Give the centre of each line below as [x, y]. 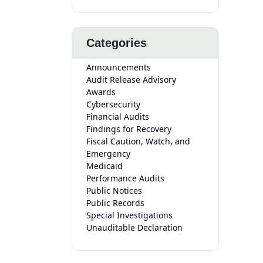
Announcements [119, 67]
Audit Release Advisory [131, 80]
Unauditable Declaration [134, 227]
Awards [101, 92]
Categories [117, 43]
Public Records [115, 203]
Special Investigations [129, 215]
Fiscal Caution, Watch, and [138, 141]
